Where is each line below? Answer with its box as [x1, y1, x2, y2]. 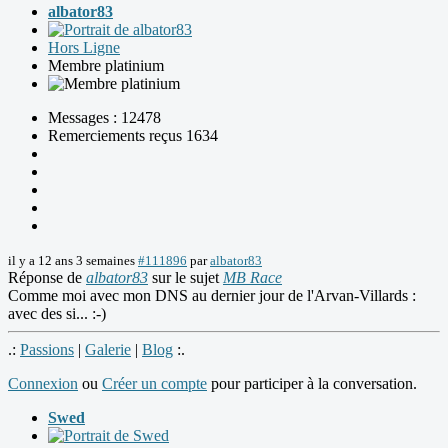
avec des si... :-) [8, 305, 106, 323]
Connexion [8, 375, 78, 393]
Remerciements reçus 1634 [48, 127, 218, 145]
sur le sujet [148, 269, 223, 287]
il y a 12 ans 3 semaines [8, 253, 135, 269]
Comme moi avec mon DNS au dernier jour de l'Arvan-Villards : [8, 287, 416, 305]
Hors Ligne [48, 39, 120, 57]
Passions [20, 341, 74, 359]
